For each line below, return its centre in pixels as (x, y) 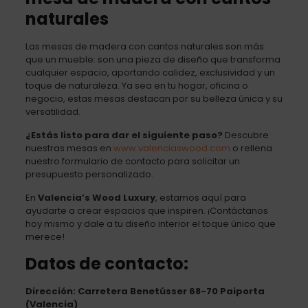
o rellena (251, 148)
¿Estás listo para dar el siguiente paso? (124, 135)
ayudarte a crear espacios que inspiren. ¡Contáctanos (146, 210)
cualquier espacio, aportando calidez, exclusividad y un (150, 72)
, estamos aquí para (200, 197)
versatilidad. (53, 111)
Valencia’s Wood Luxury (96, 197)
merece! (45, 236)
